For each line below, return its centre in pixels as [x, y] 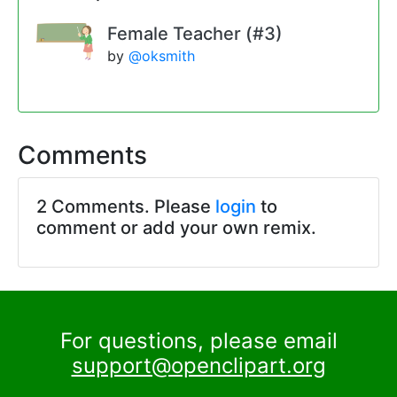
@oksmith [162, 56]
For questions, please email [198, 341]
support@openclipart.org [198, 366]
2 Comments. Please [126, 207]
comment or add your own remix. [176, 228]
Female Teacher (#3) [195, 34]
